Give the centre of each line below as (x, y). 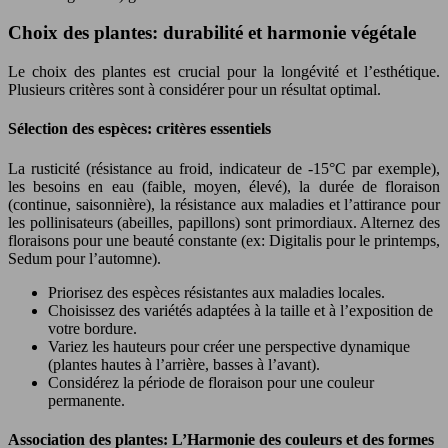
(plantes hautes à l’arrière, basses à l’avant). (184, 364)
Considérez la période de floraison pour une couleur (211, 382)
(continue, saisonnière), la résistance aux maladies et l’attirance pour (224, 204)
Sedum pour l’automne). (84, 258)
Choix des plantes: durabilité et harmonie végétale (212, 33)
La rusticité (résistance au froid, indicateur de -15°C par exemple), (224, 168)
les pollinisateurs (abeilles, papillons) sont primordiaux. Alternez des (224, 222)
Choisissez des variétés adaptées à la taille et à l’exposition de (240, 310)
